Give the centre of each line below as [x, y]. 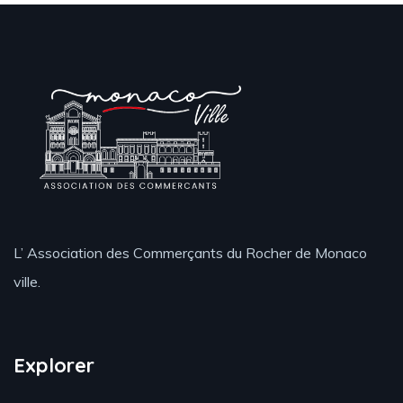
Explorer [54, 366]
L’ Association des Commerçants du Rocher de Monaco [190, 253]
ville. [27, 282]
